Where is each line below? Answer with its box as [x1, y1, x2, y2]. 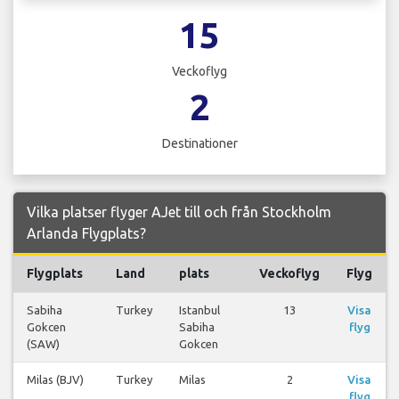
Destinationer [161, 136, 238, 151]
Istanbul [179, 304, 220, 317]
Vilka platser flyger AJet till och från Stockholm [27, 204, 331, 221]
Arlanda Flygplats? [27, 225, 146, 242]
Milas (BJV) [27, 373, 84, 387]
